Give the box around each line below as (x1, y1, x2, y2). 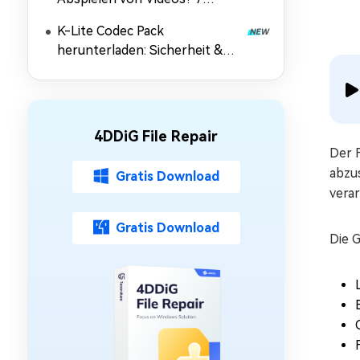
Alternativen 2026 (57, 62, 164, 77)
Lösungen (57, 10, 117, 26)
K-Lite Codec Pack (57, 23, 164, 39)
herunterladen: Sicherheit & (57, 43, 223, 58)
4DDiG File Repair (94, 128, 218, 145)
